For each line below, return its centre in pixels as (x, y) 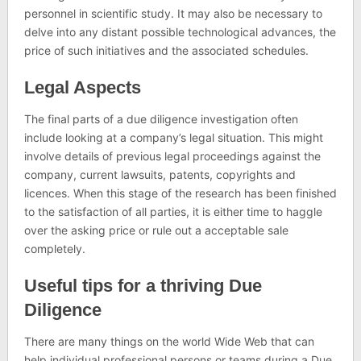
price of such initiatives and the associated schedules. (166, 50)
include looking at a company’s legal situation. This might (173, 137)
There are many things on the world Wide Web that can (169, 341)
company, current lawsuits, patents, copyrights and (160, 174)
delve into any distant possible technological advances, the (180, 32)
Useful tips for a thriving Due (143, 286)
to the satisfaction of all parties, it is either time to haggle (173, 212)
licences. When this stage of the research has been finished (180, 193)
